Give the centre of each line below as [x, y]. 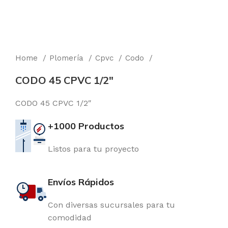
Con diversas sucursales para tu [111, 205]
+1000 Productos [86, 126]
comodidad [70, 218]
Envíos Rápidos [81, 182]
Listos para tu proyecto [93, 149]
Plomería [68, 58]
